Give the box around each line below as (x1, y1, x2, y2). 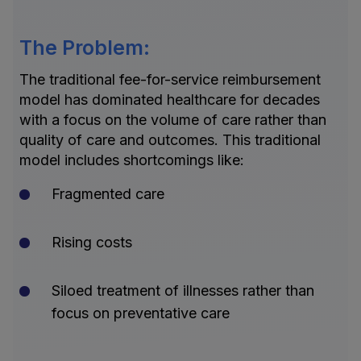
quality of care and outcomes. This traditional (19, 131, 321, 149)
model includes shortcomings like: (19, 151, 244, 169)
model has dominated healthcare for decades (19, 91, 320, 109)
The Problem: (19, 35, 150, 60)
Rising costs (52, 234, 132, 251)
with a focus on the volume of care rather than (19, 111, 326, 129)
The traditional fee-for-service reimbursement (19, 71, 321, 89)
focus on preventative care (52, 305, 230, 322)
